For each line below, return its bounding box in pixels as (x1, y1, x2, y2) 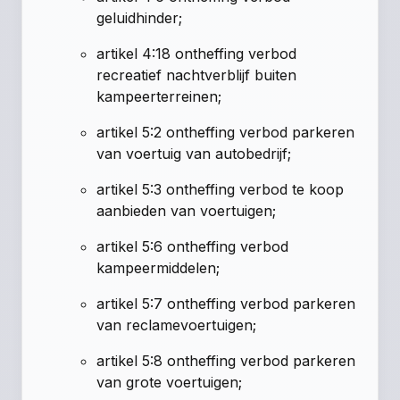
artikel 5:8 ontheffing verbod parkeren (96, 351, 356, 370)
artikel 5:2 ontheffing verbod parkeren (96, 122, 355, 141)
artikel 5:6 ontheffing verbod (96, 237, 289, 255)
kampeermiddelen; (96, 258, 221, 277)
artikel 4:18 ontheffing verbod (96, 44, 297, 62)
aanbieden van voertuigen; (96, 201, 277, 220)
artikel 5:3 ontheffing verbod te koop (96, 179, 345, 198)
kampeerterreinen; (96, 87, 222, 105)
